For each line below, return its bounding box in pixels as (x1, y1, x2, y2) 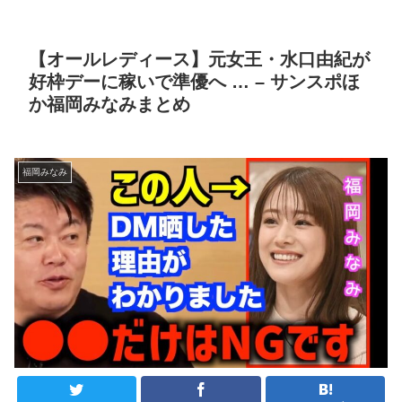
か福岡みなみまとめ (29, 93, 190, 114)
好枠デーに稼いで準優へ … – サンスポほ (29, 71, 360, 92)
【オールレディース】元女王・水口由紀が (29, 48, 370, 69)
